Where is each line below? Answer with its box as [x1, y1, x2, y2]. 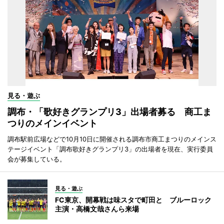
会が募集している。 [7, 154, 66, 163]
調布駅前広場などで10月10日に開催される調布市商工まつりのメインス [7, 134, 216, 143]
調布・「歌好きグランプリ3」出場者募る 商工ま [7, 106, 211, 117]
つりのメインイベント [7, 117, 97, 128]
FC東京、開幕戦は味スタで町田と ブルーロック [55, 195, 211, 204]
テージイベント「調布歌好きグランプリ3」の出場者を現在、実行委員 [7, 144, 213, 153]
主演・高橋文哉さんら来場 [55, 204, 139, 213]
